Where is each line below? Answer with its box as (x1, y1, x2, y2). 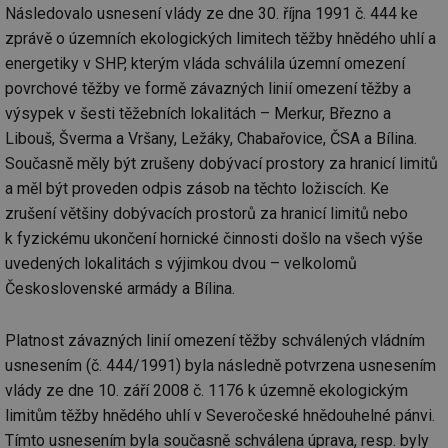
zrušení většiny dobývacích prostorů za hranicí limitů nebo (5, 203, 408, 223)
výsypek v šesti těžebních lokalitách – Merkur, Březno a (5, 103, 391, 123)
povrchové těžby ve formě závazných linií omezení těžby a (5, 78, 411, 98)
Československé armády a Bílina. (5, 278, 235, 298)
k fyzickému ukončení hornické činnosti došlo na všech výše (5, 228, 423, 248)
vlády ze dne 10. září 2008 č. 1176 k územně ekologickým (5, 381, 408, 401)
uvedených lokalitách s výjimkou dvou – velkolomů (5, 253, 357, 273)
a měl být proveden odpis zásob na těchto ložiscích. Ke (5, 178, 389, 198)
